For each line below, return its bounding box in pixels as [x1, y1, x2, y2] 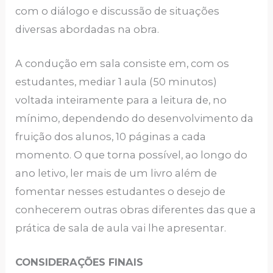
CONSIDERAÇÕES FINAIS [15, 256, 144, 269]
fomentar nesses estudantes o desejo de [15, 185, 226, 198]
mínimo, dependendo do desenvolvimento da [15, 112, 254, 125]
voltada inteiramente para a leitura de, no [15, 94, 227, 107]
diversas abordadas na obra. [15, 23, 160, 35]
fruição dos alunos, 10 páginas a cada [15, 130, 207, 143]
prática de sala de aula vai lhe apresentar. [15, 222, 227, 235]
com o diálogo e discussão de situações [15, 4, 220, 17]
